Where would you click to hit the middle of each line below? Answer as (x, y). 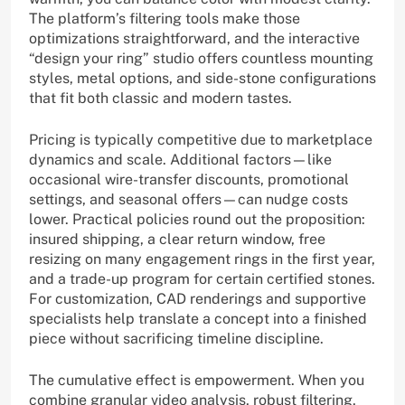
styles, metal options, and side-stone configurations (202, 79)
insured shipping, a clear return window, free (177, 240)
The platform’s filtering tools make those (165, 19)
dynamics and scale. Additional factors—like (180, 160)
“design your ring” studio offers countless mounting (201, 59)
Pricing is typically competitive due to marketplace (201, 140)
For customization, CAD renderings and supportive (198, 299)
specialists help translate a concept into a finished (198, 319)
